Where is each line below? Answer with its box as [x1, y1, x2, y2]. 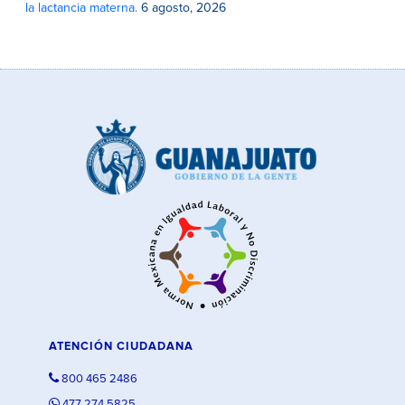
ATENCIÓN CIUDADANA [48, 340, 193, 353]
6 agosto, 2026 [141, 2, 227, 14]
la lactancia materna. [25, 2, 138, 14]
